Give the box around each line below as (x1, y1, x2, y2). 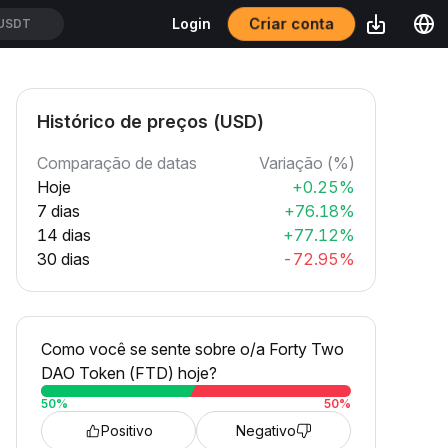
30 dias (37, 249, 90, 269)
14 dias (37, 225, 91, 245)
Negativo (235, 422, 296, 439)
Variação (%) (259, 153, 355, 173)
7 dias (37, 201, 80, 221)
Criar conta (250, 14, 333, 33)
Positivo (100, 422, 153, 439)
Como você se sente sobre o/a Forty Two (41, 339, 344, 359)
